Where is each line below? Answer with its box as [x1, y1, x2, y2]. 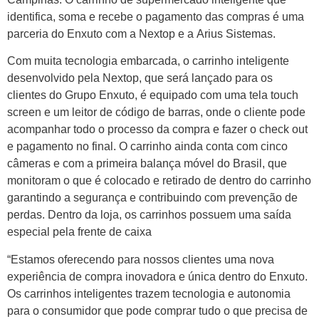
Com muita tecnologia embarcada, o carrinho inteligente [7, 55, 289, 68]
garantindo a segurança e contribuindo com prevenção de [7, 192, 298, 204]
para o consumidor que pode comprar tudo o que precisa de [7, 304, 308, 317]
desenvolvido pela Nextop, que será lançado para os [7, 72, 273, 85]
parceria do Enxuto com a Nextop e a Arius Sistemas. [7, 27, 276, 40]
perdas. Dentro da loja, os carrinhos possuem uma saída [7, 209, 291, 221]
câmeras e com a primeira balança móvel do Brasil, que [7, 157, 287, 170]
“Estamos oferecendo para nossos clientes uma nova [7, 253, 274, 266]
